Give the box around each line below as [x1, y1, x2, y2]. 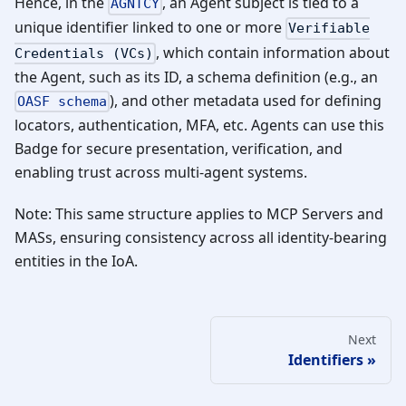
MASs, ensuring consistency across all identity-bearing [14, 227, 387, 247]
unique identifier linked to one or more [14, 17, 285, 38]
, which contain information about [156, 42, 391, 63]
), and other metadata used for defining [110, 90, 382, 111]
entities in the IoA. [14, 251, 138, 271]
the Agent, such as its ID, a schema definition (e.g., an [14, 66, 378, 87]
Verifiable [288, 20, 371, 37]
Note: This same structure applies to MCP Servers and [14, 204, 383, 224]
